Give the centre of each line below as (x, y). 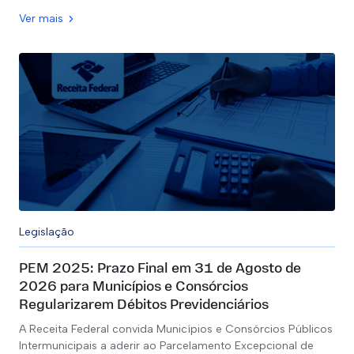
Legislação (47, 232)
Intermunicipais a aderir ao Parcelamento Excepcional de (166, 346)
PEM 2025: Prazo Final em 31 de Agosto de (160, 269)
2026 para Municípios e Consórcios (134, 287)
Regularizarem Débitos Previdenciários (144, 305)
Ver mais (41, 19)
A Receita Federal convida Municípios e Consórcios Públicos (176, 329)
